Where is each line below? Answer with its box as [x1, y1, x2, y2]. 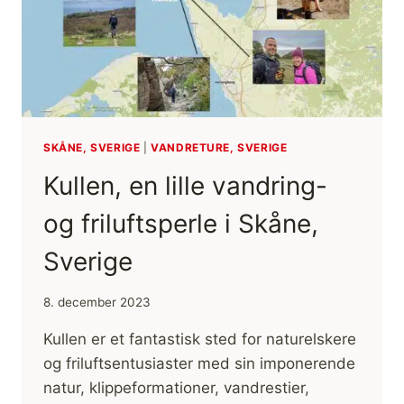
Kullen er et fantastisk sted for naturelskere [43, 329, 356, 348]
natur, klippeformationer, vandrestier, [43, 378, 309, 397]
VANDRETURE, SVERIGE [151, 141, 288, 155]
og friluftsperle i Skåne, [43, 208, 318, 240]
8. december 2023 [43, 294, 151, 309]
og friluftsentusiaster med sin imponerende [43, 353, 355, 372]
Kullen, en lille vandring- [43, 170, 327, 202]
